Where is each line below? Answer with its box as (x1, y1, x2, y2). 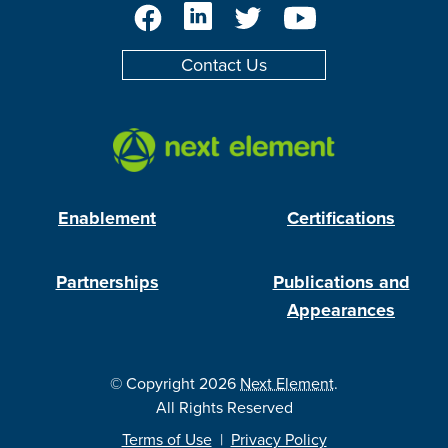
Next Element (240, 374, 334, 394)
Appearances (287, 299, 395, 321)
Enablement (58, 207, 156, 229)
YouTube (299, 3, 359, 23)
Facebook (147, 3, 216, 23)
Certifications (287, 207, 395, 229)
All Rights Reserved (155, 398, 293, 418)
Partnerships (55, 271, 159, 293)
